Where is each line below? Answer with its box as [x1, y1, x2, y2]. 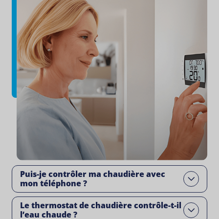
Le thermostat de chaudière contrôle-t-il [20, 200, 181, 211]
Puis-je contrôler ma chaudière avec [20, 169, 165, 180]
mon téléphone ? [20, 178, 87, 189]
